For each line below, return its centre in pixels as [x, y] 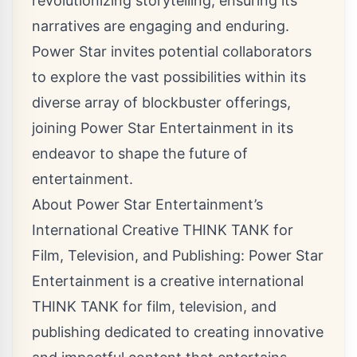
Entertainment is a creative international [168, 281]
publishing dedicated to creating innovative [178, 332]
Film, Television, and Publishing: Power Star [178, 256]
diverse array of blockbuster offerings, [161, 103]
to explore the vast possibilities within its [169, 77]
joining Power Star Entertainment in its [163, 128]
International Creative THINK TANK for [163, 230]
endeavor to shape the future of [140, 154]
